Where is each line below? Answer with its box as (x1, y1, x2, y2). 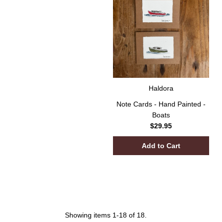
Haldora (148, 84, 173, 92)
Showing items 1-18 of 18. (65, 211, 147, 219)
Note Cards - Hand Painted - (116, 100, 206, 108)
